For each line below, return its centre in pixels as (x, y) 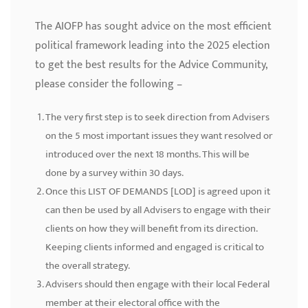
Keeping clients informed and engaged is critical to (155, 247)
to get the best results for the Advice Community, (151, 65)
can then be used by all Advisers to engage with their (158, 210)
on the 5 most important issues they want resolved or (159, 136)
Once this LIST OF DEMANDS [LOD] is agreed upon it (158, 192)
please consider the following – (109, 85)
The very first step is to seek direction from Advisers (157, 118)
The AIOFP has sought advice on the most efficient (153, 27)
